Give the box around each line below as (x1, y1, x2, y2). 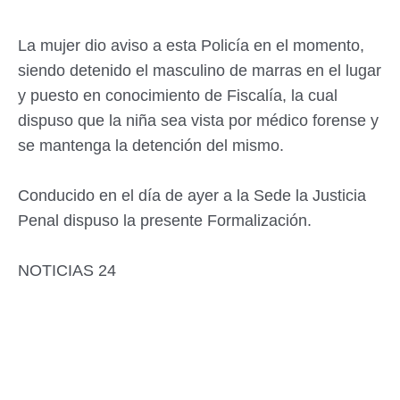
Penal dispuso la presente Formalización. (18, 212, 312, 229)
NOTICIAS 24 (18, 262, 116, 279)
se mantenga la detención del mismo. (18, 137, 284, 154)
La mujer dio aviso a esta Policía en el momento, (18, 37, 364, 54)
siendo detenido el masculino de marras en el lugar (18, 62, 381, 79)
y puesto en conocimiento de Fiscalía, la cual (18, 87, 337, 104)
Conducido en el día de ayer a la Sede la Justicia (18, 187, 366, 204)
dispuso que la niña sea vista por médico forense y (18, 112, 379, 129)
